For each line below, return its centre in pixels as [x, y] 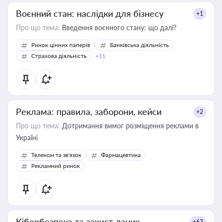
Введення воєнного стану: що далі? [118, 28]
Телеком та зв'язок [56, 155]
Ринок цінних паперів [61, 45]
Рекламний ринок [55, 166]
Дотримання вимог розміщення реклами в [129, 126]
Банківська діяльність [139, 45]
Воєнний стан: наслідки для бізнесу [90, 13]
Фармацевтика [121, 155]
